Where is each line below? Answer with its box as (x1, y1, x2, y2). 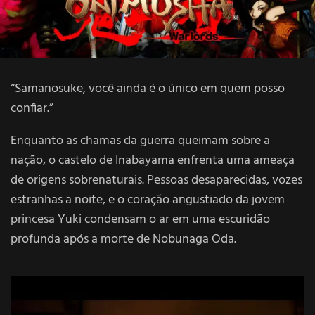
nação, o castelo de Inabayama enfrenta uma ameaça (11, 150, 295, 171)
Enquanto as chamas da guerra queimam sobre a (11, 130, 270, 151)
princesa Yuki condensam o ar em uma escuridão (11, 209, 270, 230)
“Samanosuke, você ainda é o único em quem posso (11, 78, 285, 99)
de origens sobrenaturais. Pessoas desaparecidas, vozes (11, 169, 302, 191)
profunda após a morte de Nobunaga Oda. (11, 229, 236, 250)
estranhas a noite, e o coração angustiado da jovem (11, 189, 285, 210)
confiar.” (11, 98, 53, 119)
